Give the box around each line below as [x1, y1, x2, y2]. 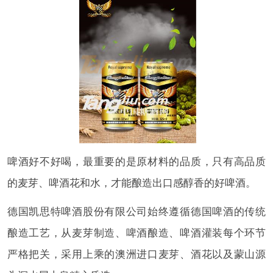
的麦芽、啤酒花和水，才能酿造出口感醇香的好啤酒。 [7, 175, 256, 190]
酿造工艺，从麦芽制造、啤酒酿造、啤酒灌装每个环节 [7, 225, 266, 240]
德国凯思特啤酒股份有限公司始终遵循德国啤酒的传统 [7, 204, 266, 219]
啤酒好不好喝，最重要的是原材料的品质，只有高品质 [7, 154, 266, 169]
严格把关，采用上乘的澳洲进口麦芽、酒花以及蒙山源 [7, 246, 266, 261]
